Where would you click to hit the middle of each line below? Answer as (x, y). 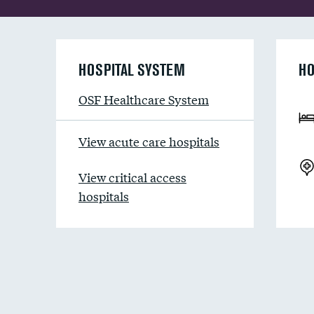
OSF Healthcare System (144, 99)
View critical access (132, 177)
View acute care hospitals (149, 141)
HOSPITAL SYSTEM (132, 70)
